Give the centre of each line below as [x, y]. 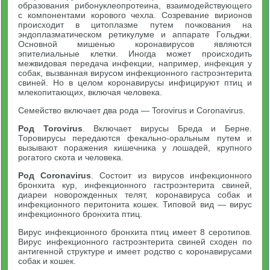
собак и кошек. [47, 261]
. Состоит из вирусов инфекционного [171, 175]
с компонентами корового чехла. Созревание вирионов [135, 15]
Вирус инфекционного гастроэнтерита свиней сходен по [135, 241]
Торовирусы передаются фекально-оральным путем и [135, 138]
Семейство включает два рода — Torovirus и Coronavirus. [132, 110]
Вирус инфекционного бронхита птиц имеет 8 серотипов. [135, 232]
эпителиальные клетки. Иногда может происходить [135, 53]
